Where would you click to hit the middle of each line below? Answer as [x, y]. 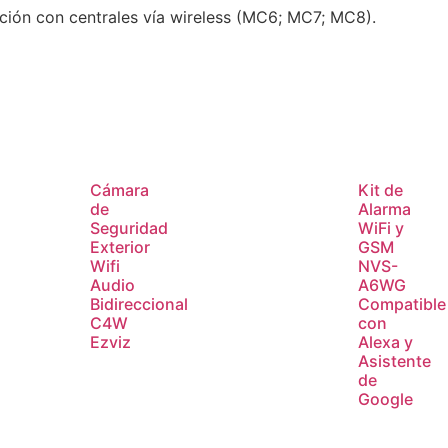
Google [386, 398]
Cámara [119, 189]
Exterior [119, 246]
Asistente [395, 360]
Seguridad [128, 227]
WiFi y [381, 227]
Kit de [381, 189]
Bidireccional [138, 303]
